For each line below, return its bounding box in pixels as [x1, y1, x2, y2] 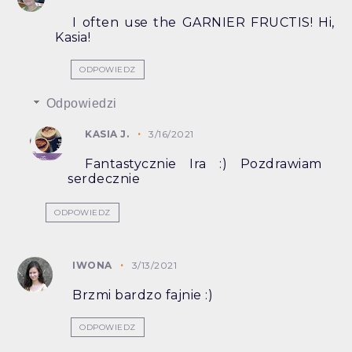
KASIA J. [85, 128, 130, 141]
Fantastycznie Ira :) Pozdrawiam [85, 156, 322, 172]
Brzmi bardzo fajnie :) [72, 288, 214, 303]
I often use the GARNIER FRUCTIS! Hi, [72, 15, 335, 31]
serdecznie [68, 171, 141, 187]
